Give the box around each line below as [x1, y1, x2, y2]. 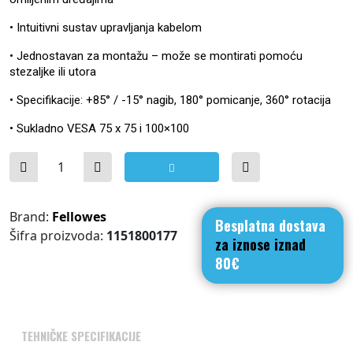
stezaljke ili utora [9, 65, 96, 79]
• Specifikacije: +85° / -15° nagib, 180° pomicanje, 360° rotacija [9, 93, 331, 107]
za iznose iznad [215, 234, 306, 255]
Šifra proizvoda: [9, 227, 106, 244]
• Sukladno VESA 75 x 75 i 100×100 [9, 121, 189, 136]
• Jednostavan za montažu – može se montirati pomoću [9, 49, 303, 63]
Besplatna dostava [215, 215, 325, 236]
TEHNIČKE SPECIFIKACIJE [21, 326, 141, 344]
